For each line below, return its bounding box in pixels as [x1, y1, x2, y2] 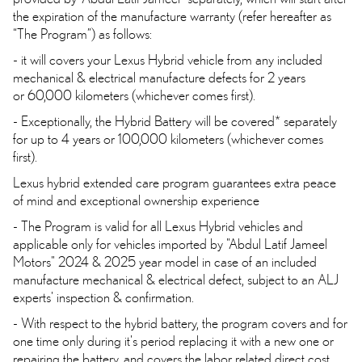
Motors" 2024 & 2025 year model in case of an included [13, 253, 317, 271]
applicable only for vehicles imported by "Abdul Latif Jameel [13, 235, 327, 253]
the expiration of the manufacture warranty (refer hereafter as [13, 7, 331, 25]
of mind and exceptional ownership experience [13, 192, 259, 209]
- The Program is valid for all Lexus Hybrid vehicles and [13, 217, 303, 235]
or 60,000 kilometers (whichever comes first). [13, 86, 255, 104]
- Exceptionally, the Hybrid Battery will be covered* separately [13, 112, 337, 130]
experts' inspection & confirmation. [13, 288, 194, 306]
